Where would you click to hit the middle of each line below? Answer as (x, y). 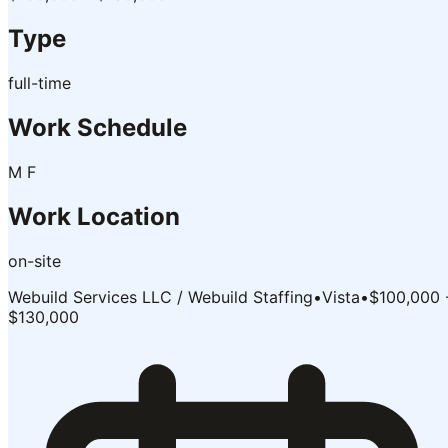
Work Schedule (97, 127)
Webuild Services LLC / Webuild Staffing (160, 296)
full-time (39, 83)
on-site (34, 260)
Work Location (94, 216)
